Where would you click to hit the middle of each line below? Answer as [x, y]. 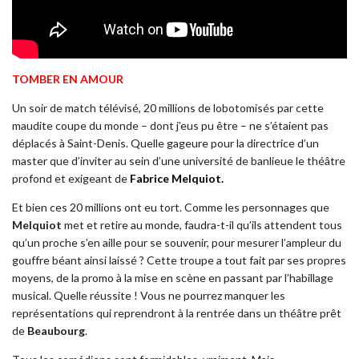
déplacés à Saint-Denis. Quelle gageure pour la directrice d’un [165, 143]
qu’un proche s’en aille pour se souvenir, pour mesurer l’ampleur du [177, 242]
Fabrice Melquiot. [177, 178]
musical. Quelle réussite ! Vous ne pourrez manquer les [149, 295]
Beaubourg [56, 330]
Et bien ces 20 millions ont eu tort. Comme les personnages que [171, 207]
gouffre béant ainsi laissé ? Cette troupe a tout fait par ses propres [179, 260]
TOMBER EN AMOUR [68, 79]
